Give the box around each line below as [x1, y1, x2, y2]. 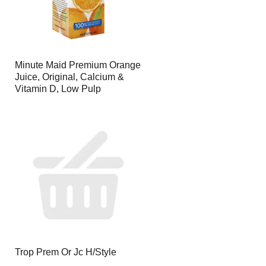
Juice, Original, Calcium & [14, 72, 124, 82]
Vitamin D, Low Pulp [14, 84, 101, 94]
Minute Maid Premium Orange [14, 60, 141, 70]
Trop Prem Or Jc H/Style [14, 247, 116, 257]
